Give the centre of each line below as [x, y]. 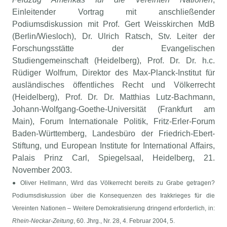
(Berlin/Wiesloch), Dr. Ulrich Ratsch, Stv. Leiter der [113, 36]
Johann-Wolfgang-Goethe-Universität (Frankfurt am [113, 109]
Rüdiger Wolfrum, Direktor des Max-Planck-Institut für [113, 73]
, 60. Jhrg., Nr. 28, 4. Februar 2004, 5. [124, 221]
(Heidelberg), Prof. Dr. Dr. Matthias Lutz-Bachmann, [113, 97]
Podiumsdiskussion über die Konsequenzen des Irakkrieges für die [113, 196]
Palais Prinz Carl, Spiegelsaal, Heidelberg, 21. [113, 158]
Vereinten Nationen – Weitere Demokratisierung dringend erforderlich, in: [113, 209]
